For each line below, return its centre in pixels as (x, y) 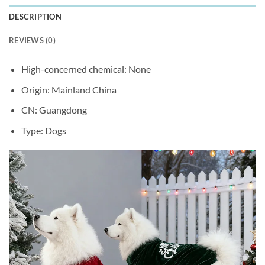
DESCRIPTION (35, 17)
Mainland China (84, 89)
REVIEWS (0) (32, 41)
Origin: (36, 89)
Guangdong (63, 110)
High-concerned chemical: (75, 69)
